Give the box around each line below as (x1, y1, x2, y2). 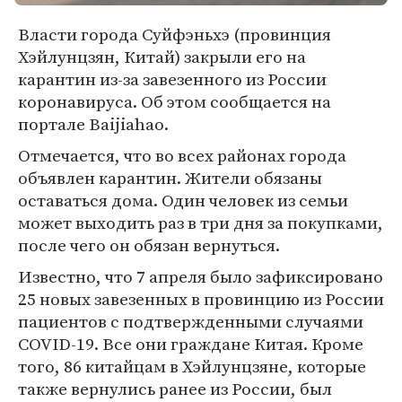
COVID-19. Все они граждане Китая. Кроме (18, 332, 363, 355)
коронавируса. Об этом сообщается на (18, 90, 331, 113)
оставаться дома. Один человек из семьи (18, 188, 348, 212)
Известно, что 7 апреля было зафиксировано (18, 265, 383, 288)
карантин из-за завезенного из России (18, 67, 327, 91)
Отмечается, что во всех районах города (18, 144, 346, 167)
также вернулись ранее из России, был (18, 377, 332, 400)
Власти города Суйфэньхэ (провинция (18, 22, 331, 46)
